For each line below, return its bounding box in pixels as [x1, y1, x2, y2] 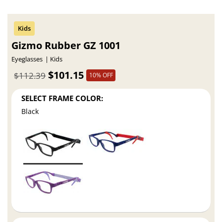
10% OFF [89, 70, 113, 79]
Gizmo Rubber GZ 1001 [11, 39, 121, 53]
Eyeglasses [11, 55, 43, 64]
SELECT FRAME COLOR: [21, 93, 104, 103]
